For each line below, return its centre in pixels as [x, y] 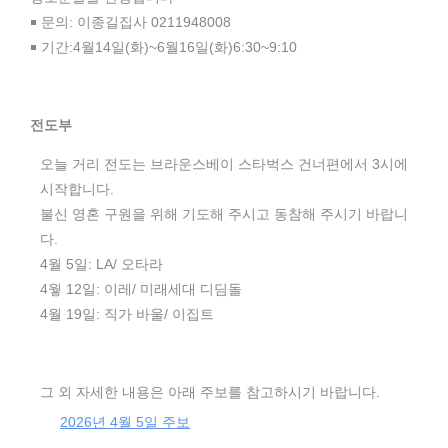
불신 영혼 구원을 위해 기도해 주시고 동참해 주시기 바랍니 [224, 214]
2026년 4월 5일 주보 [125, 422]
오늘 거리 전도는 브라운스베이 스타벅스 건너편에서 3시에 [224, 164]
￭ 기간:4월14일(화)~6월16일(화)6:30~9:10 [163, 47]
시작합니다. [77, 189]
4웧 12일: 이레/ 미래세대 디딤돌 [141, 289]
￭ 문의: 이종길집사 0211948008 [130, 22]
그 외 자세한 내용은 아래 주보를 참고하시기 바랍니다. [210, 392]
